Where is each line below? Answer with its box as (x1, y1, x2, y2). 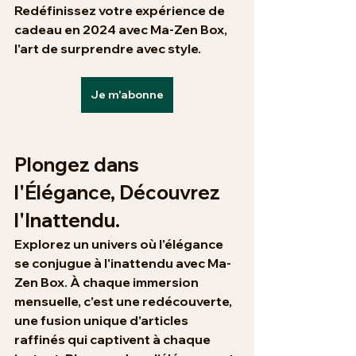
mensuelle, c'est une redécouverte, (14, 293, 234, 310)
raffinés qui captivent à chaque (14, 331, 213, 348)
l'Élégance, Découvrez (14, 180, 224, 205)
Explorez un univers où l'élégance (14, 236, 226, 253)
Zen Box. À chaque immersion (14, 274, 201, 291)
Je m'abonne (91, 87, 164, 103)
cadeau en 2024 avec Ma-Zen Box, (14, 21, 230, 38)
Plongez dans (14, 153, 143, 177)
